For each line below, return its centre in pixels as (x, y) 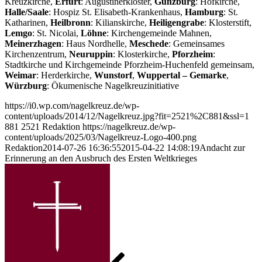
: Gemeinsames (196, 44)
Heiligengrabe (177, 23)
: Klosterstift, (228, 23)
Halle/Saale (27, 12)
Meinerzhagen (33, 44)
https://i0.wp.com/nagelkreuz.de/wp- (72, 106)
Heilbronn (70, 23)
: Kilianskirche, (120, 23)
